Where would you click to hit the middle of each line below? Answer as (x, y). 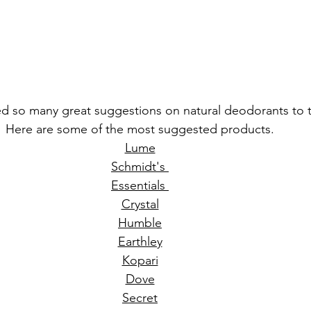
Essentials (140, 185)
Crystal (140, 204)
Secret (140, 297)
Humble (140, 222)
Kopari (140, 260)
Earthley (140, 241)
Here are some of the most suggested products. (142, 129)
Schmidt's (140, 166)
